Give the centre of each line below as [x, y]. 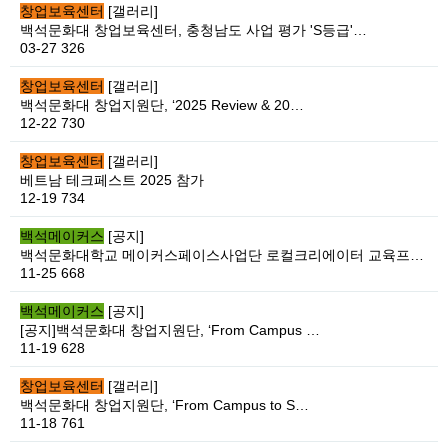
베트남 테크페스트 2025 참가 [112, 180]
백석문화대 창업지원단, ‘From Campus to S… [164, 405]
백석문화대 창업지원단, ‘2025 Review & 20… [162, 105]
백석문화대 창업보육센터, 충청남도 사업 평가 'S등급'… [193, 30]
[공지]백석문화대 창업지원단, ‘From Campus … [170, 330]
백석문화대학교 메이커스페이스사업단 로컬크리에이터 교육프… [222, 255]
